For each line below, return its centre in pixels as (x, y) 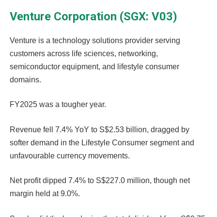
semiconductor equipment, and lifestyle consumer (94, 66)
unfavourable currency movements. (71, 155)
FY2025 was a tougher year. (59, 105)
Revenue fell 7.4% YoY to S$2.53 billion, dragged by (100, 129)
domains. (25, 79)
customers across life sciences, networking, (84, 53)
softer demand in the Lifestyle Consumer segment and (102, 142)
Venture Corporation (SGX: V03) (93, 16)
